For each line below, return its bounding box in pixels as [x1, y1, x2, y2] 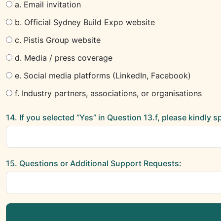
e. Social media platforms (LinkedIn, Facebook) [15, 71, 191, 80]
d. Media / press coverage [15, 53, 112, 63]
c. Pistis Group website [15, 35, 101, 45]
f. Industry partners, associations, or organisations [15, 88, 202, 98]
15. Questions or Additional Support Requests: [6, 158, 182, 168]
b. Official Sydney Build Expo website [15, 17, 155, 27]
